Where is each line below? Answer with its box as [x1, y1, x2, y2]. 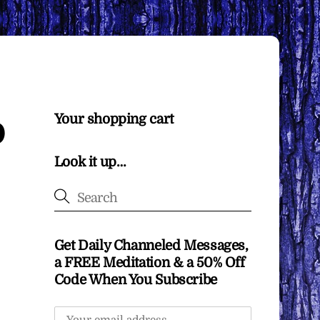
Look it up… [54, 154, 126, 171]
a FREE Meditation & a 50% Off [54, 255, 245, 271]
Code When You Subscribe [54, 272, 217, 289]
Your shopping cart [54, 111, 174, 127]
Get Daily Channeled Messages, [54, 238, 249, 254]
